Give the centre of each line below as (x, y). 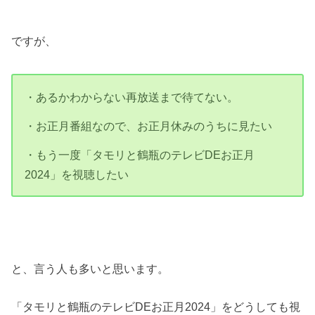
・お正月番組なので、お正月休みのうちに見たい (149, 126)
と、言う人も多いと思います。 (90, 268)
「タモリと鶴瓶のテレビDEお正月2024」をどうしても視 (156, 307)
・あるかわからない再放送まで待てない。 (132, 97)
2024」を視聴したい (77, 175)
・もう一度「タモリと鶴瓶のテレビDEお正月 (140, 155)
